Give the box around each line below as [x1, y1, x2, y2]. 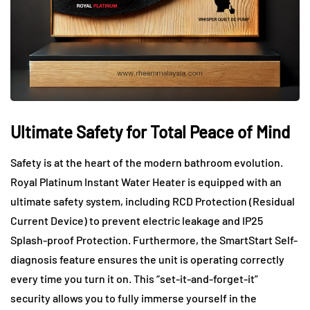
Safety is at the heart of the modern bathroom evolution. [10, 156, 283, 170]
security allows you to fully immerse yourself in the [10, 291, 257, 305]
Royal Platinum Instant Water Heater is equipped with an [10, 175, 282, 189]
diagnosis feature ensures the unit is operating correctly [10, 253, 284, 266]
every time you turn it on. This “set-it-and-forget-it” [10, 272, 258, 286]
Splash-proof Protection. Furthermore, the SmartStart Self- [10, 233, 298, 247]
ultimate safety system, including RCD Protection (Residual [10, 194, 295, 208]
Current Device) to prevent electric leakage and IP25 [10, 214, 263, 228]
